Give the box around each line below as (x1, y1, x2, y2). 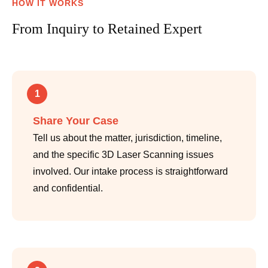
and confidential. (33, 183, 103, 194)
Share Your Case (33, 115, 118, 127)
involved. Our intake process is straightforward (33, 166, 228, 177)
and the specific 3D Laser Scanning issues (33, 150, 214, 160)
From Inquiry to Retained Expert (12, 21, 202, 37)
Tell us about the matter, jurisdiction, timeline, (33, 133, 222, 144)
